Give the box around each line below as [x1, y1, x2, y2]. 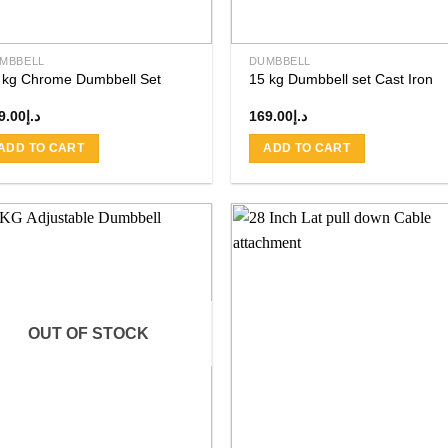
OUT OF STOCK [27, 325, 149, 343]
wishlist [156, 301, 197, 314]
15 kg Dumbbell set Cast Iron [248, 70, 433, 87]
